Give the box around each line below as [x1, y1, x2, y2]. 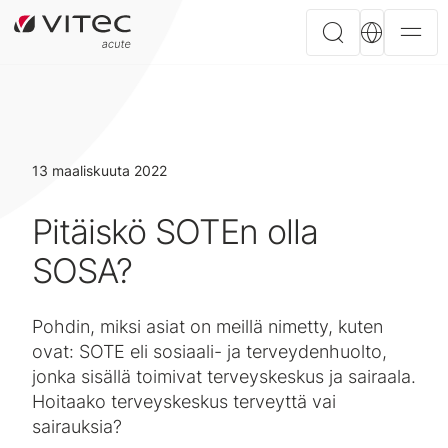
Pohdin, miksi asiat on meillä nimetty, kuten [32, 316, 383, 337]
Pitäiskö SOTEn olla [32, 211, 318, 252]
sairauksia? [32, 416, 122, 437]
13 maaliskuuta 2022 [32, 162, 167, 179]
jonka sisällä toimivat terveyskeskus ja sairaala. [32, 366, 416, 387]
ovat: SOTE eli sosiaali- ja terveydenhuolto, [32, 341, 387, 362]
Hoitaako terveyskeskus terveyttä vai [32, 391, 336, 412]
